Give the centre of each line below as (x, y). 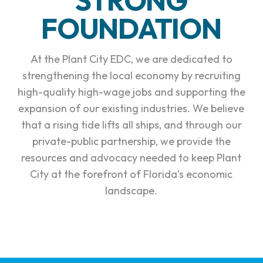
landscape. (131, 190)
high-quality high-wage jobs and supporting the (131, 92)
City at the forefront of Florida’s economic (131, 174)
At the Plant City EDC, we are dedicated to (131, 59)
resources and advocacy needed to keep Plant (131, 157)
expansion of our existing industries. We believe (131, 108)
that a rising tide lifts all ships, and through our (131, 124)
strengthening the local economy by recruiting (131, 75)
